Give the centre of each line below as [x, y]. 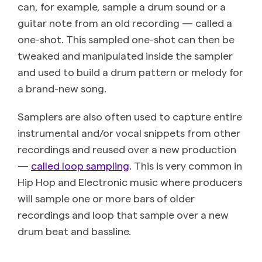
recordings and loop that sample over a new [123, 214]
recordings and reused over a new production [127, 149]
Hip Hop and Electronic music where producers [130, 181]
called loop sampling [80, 165]
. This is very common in [186, 165]
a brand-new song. [62, 88]
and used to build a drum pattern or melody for [130, 71]
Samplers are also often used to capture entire [130, 116]
